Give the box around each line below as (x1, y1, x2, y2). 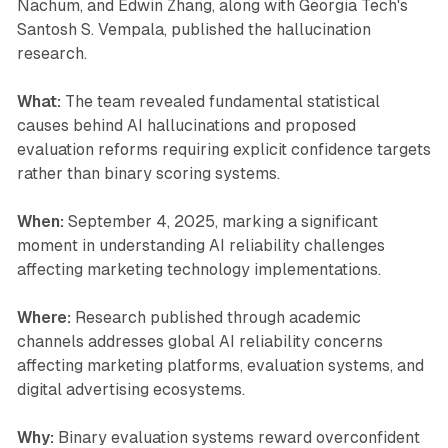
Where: (16, 307, 71, 327)
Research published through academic (70, 307, 361, 327)
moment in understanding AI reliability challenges (16, 235, 385, 255)
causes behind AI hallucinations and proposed (16, 115, 356, 135)
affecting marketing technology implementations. (16, 259, 381, 279)
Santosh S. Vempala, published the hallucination (16, 19, 371, 39)
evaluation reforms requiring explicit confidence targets (16, 139, 431, 159)
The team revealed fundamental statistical (60, 91, 380, 111)
